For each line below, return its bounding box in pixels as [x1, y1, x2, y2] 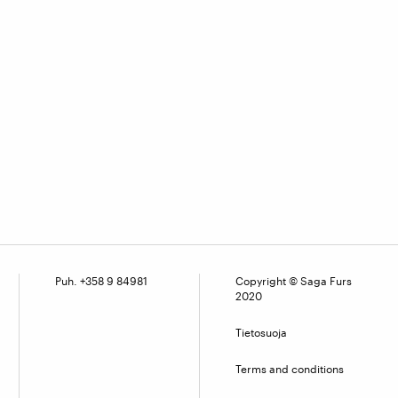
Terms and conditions [235, 362, 345, 375]
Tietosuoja [235, 326, 288, 338]
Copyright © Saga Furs [235, 275, 353, 287]
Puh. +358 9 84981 [55, 275, 148, 287]
